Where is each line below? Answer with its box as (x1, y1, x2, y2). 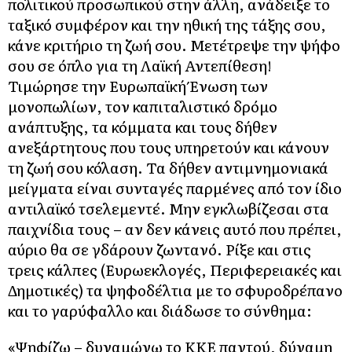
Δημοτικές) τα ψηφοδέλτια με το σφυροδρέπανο (8, 279, 343, 301)
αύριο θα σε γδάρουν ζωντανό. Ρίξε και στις (8, 238, 311, 260)
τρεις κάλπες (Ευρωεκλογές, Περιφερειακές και (8, 258, 342, 280)
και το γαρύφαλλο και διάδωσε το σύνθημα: (8, 299, 312, 321)
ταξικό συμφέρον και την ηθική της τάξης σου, (8, 13, 326, 35)
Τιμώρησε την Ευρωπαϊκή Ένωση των (8, 75, 268, 97)
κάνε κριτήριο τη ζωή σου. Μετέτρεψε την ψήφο (8, 34, 340, 56)
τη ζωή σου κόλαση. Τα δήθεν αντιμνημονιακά (8, 156, 328, 178)
